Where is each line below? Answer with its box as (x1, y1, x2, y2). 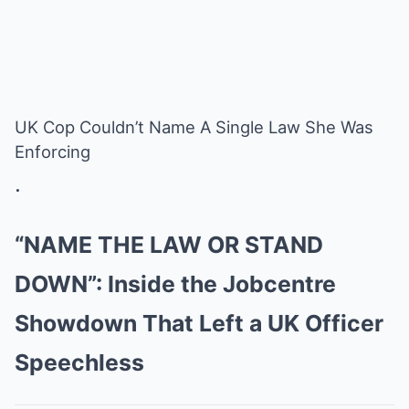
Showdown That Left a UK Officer (15, 309, 383, 337)
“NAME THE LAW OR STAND (15, 231, 323, 258)
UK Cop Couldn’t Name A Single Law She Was (15, 117, 373, 137)
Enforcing (15, 142, 90, 162)
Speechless (15, 349, 144, 376)
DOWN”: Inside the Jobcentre (15, 270, 336, 298)
